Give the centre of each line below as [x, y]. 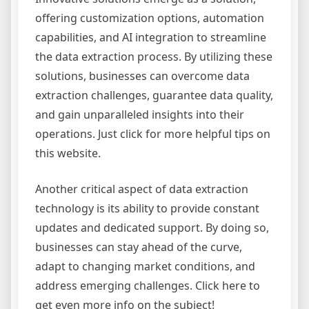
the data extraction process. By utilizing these [154, 57]
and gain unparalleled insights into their [140, 114]
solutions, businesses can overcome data [142, 76]
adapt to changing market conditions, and [145, 266]
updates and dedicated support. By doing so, [152, 228]
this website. [68, 153]
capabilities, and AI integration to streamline [151, 37]
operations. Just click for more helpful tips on [153, 134]
